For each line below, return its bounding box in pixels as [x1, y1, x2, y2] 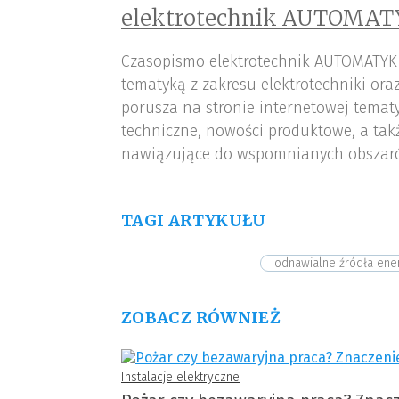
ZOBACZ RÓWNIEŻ [121, 307, 281, 329]
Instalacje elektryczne [121, 370, 240, 386]
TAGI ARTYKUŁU [121, 210, 266, 232]
